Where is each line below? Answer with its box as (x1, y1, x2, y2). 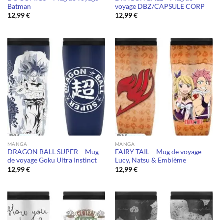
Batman (7, 2, 31, 10)
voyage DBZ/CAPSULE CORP (114, 2, 205, 10)
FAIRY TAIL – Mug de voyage (114, 148, 201, 156)
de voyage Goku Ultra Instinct (7, 156, 97, 165)
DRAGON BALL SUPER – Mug (7, 148, 99, 156)
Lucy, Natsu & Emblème (114, 156, 186, 165)
